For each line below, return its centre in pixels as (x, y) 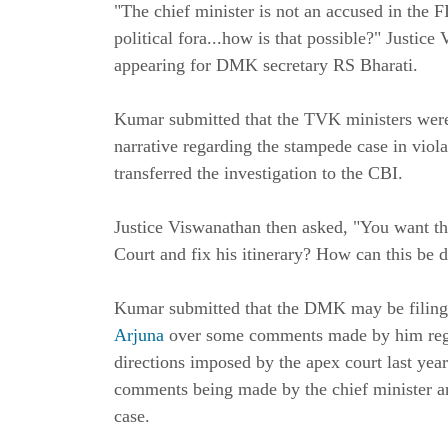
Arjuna (141, 335)
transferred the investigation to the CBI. (258, 173)
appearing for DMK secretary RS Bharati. (266, 65)
